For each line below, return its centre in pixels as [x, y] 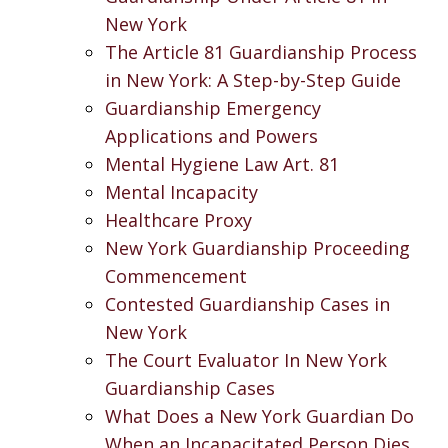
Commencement [176, 275]
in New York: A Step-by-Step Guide [253, 79]
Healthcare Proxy [178, 219]
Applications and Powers [211, 135]
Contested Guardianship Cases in [247, 303]
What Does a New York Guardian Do [259, 415]
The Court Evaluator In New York [246, 359]
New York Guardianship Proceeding [257, 247]
